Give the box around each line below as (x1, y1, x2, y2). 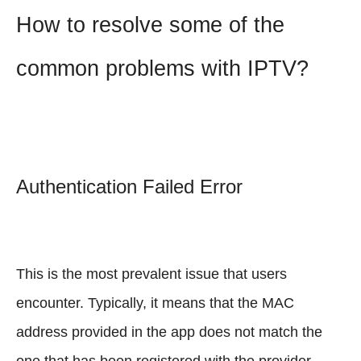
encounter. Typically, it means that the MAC (16, 294, 294, 311)
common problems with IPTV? (16, 55, 309, 81)
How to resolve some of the (16, 11, 284, 37)
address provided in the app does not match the (16, 323, 322, 340)
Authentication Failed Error (16, 175, 243, 197)
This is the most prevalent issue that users (16, 265, 287, 282)
